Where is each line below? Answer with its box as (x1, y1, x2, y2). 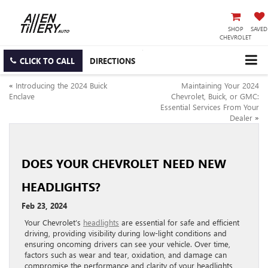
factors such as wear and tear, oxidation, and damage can (25, 249, 227, 260)
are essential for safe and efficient (119, 217, 239, 227)
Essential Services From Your (160, 101, 259, 112)
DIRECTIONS (90, 56, 135, 66)
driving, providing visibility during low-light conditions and (25, 227, 227, 238)
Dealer (230, 112, 252, 123)
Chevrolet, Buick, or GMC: (171, 90, 259, 101)
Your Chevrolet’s (25, 217, 83, 227)
